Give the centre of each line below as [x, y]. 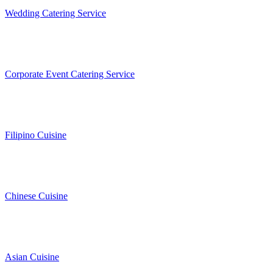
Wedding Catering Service [55, 13]
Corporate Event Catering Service [70, 74]
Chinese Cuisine [36, 196]
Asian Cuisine [32, 257]
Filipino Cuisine [36, 135]
